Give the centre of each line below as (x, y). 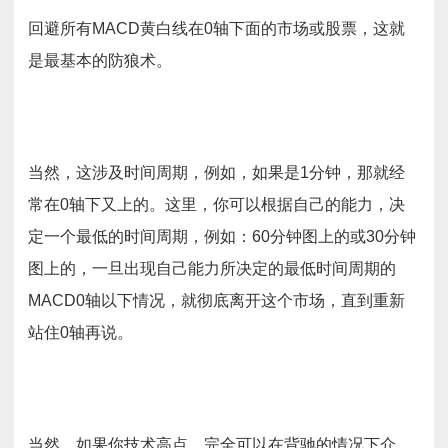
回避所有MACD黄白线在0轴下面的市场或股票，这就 (216, 28)
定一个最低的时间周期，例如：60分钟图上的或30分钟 (222, 236)
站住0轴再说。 (80, 332)
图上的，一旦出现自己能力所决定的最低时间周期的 (212, 268)
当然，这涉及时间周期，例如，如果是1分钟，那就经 (216, 172)
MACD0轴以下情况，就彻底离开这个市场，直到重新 (216, 300)
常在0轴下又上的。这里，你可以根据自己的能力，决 (216, 204)
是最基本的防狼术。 (100, 60)
